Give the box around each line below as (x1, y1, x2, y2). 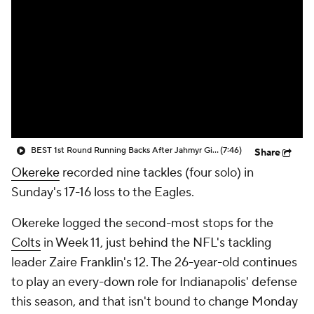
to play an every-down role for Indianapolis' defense (11, 274, 297, 290)
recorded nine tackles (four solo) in (60, 165, 254, 181)
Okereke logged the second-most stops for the (11, 215, 273, 231)
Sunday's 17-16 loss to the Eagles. (11, 184, 194, 200)
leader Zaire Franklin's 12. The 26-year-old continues (11, 254, 297, 271)
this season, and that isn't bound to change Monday (11, 294, 298, 310)
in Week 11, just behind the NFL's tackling (41, 235, 271, 251)
